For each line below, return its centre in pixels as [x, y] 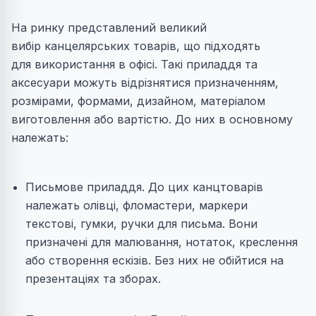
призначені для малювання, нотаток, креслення [162, 242]
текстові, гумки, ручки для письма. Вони [141, 224]
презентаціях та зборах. [93, 279]
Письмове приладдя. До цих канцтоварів [144, 187]
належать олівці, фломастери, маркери [136, 206]
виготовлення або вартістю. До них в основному [152, 120]
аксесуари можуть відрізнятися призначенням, [145, 83]
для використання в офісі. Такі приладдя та [134, 65]
